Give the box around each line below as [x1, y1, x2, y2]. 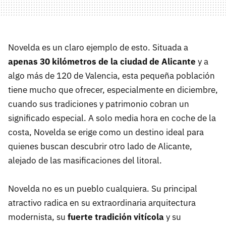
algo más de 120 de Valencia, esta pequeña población [8, 70, 215, 82]
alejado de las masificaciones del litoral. [8, 155, 162, 166]
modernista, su [8, 211, 68, 223]
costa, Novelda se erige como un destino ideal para [8, 127, 204, 138]
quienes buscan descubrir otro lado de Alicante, [8, 141, 192, 152]
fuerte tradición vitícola [68, 211, 164, 223]
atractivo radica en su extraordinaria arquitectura [8, 197, 196, 209]
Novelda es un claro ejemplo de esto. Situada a [8, 42, 188, 53]
